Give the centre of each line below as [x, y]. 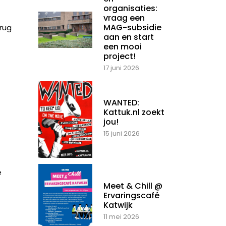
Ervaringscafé [131, 196]
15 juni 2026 [122, 134]
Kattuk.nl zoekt [134, 112]
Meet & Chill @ [133, 186]
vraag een [124, 18]
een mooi [123, 47]
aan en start [129, 37]
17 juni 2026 [121, 68]
